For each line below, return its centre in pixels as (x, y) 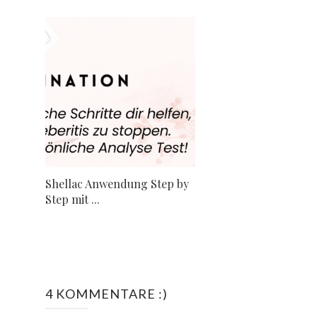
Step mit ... (73, 200)
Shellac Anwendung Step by (117, 184)
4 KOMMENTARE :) (106, 294)
